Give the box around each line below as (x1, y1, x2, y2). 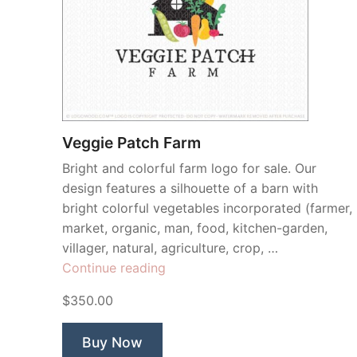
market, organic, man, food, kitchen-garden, (62, 220, 328, 237)
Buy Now (82, 334, 143, 351)
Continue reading (62, 260, 166, 277)
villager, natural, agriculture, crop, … (62, 240, 278, 257)
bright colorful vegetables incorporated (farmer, (62, 200, 352, 217)
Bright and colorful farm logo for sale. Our (62, 160, 316, 177)
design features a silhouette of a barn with (62, 180, 318, 197)
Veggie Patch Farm (62, 133, 201, 153)
